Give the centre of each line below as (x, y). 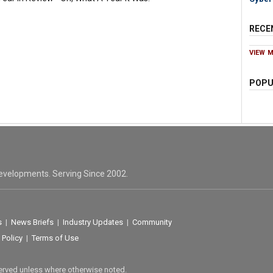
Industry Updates (93, 222)
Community (152, 222)
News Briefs (32, 222)
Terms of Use (55, 238)
